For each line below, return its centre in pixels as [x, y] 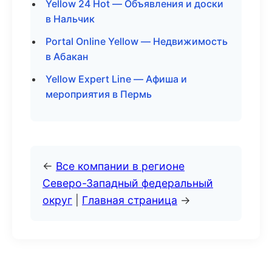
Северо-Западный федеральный [128, 183]
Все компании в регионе [120, 166]
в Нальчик [70, 19]
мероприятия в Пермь [99, 94]
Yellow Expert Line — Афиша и [116, 79]
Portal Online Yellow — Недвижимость [137, 41]
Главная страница [130, 200]
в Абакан [67, 56]
